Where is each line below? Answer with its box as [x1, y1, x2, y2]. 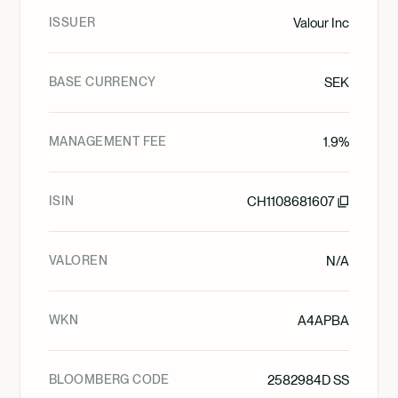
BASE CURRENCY [49, 75, 156, 89]
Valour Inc [293, 15, 349, 31]
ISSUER [49, 15, 96, 29]
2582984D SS [267, 372, 349, 388]
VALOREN [49, 253, 107, 267]
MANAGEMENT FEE [49, 134, 167, 148]
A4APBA [298, 313, 349, 329]
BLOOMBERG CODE [49, 372, 170, 386]
